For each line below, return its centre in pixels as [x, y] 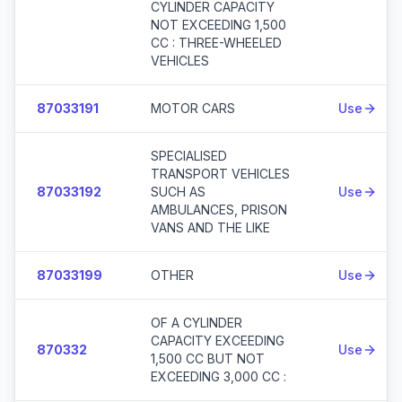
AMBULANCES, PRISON [219, 210]
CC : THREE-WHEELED [216, 43]
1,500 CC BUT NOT [208, 358]
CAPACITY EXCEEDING [218, 341]
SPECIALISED [189, 156]
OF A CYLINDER [197, 323]
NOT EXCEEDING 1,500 [218, 25]
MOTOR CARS [193, 108]
